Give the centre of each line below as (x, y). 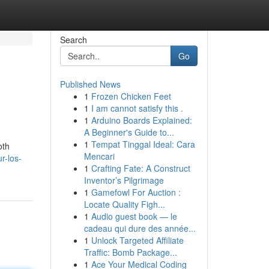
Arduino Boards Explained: (141, 120)
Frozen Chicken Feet (131, 96)
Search (73, 40)
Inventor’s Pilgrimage (124, 180)
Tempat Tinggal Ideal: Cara (143, 144)
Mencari (99, 156)
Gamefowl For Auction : (136, 192)
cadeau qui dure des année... (140, 228)
